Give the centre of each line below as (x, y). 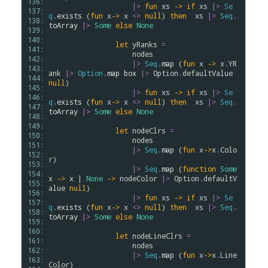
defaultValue (208, 73)
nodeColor (138, 178)
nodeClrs (149, 130)
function (199, 169)
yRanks (145, 44)
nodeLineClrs (157, 236)
